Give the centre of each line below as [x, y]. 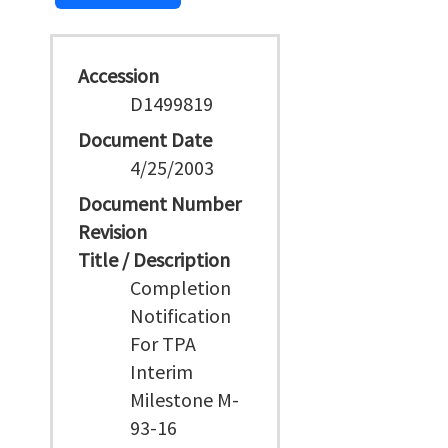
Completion [181, 287]
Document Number [159, 203]
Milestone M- [185, 399]
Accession [118, 75]
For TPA [163, 343]
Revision [112, 231]
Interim [162, 371]
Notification [181, 315]
